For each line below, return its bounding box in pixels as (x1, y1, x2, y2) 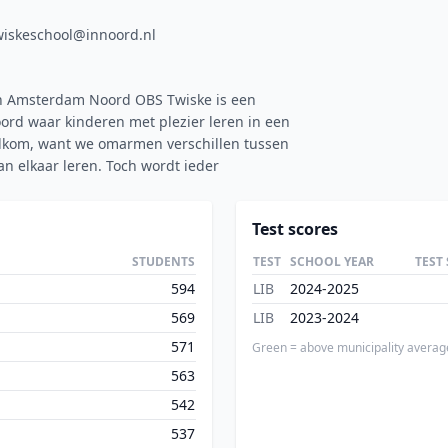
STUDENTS (132, 253, 195, 270)
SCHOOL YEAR (290, 253, 374, 270)
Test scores (252, 218, 338, 240)
